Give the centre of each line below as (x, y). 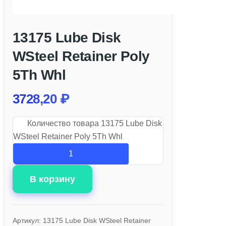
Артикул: (28, 220)
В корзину (52, 179)
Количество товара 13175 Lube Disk (95, 123)
